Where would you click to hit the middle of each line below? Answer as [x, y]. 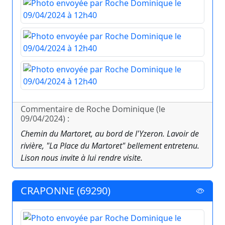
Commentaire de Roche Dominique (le [93, 109]
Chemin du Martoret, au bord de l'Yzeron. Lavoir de [110, 134]
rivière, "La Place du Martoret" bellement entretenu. [110, 146]
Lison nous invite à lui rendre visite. [82, 158]
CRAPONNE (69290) [66, 191]
